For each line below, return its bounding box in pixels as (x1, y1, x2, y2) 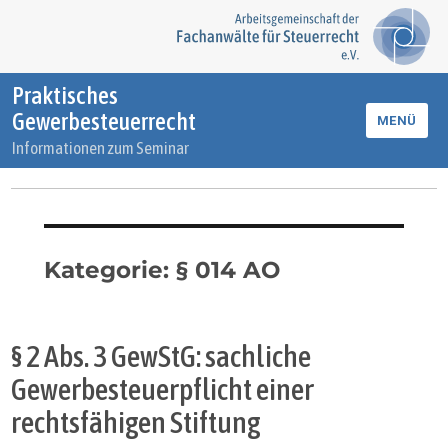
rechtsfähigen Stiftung (11, 405, 262, 439)
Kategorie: (43, 256, 176, 284)
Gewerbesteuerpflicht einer (11, 372, 315, 406)
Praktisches (12, 82, 118, 109)
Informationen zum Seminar (12, 138, 189, 158)
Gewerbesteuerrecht (12, 108, 196, 135)
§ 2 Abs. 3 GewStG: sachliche (11, 339, 312, 373)
